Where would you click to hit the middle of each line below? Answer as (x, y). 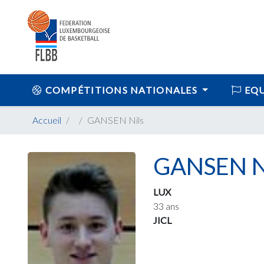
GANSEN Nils (115, 120)
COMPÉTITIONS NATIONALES (121, 90)
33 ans (166, 206)
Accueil (47, 120)
